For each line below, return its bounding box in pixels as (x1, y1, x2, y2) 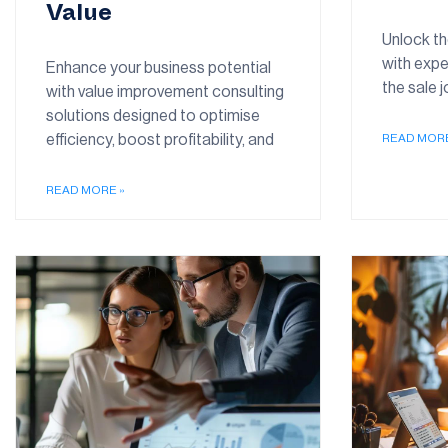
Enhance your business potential (46, 60, 271, 77)
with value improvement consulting (46, 84, 284, 101)
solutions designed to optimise (46, 108, 260, 125)
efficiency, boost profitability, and (46, 132, 274, 149)
